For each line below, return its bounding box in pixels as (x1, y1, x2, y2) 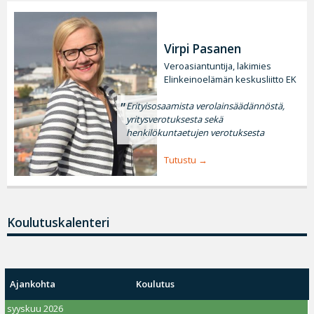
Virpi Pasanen (164, 40, 241, 57)
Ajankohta (10, 278, 56, 291)
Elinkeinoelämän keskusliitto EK (164, 72, 296, 86)
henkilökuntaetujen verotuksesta (126, 126, 265, 139)
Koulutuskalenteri (7, 214, 109, 231)
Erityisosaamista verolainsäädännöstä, (126, 100, 285, 113)
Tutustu (164, 153, 196, 166)
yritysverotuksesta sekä (126, 113, 224, 126)
